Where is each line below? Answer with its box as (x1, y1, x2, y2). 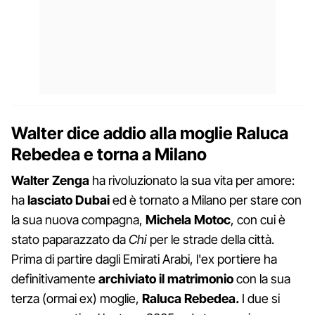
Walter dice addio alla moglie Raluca (11, 122, 288, 143)
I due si (239, 290, 280, 306)
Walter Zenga (11, 172, 89, 188)
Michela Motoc (143, 212, 231, 227)
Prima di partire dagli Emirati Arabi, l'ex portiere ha (11, 251, 277, 266)
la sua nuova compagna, (11, 212, 143, 227)
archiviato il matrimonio (98, 271, 233, 286)
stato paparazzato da (11, 231, 129, 247)
